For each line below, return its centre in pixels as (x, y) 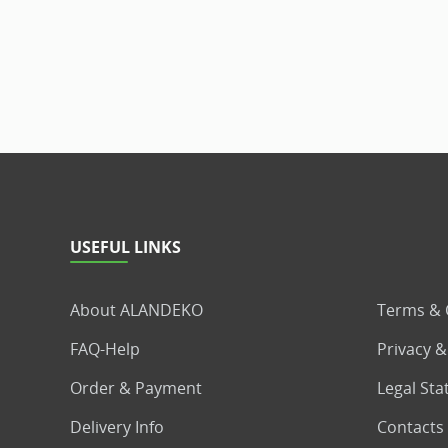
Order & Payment (136, 388)
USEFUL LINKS (125, 247)
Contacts (410, 427)
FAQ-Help (105, 349)
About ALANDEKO (136, 310)
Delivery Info (117, 427)
